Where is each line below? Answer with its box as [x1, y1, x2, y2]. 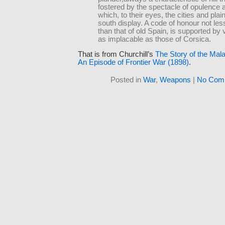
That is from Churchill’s [78, 50, 155, 58]
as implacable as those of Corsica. [98, 35, 211, 43]
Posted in [110, 76, 143, 84]
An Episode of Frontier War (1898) [78, 58, 189, 66]
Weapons [160, 76, 191, 84]
